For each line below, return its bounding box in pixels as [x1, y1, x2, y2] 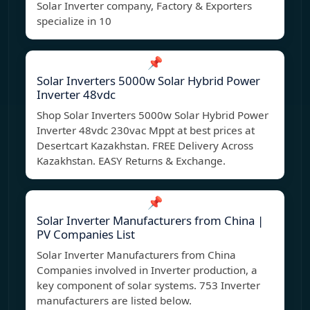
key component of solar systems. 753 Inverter [37, 278, 260, 293]
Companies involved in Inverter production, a [37, 263, 257, 277]
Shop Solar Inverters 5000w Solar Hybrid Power [37, 108, 268, 122]
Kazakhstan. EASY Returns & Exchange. [37, 154, 226, 168]
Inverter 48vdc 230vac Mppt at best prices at [37, 123, 255, 138]
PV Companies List [37, 226, 135, 243]
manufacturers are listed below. [37, 293, 192, 308]
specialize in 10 [37, 14, 111, 28]
